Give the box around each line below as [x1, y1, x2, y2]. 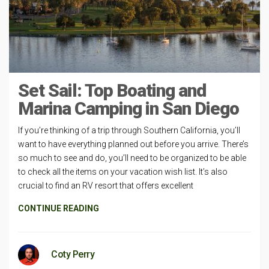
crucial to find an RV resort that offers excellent [18, 180, 193, 190]
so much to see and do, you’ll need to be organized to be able [18, 153, 246, 163]
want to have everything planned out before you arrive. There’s [18, 139, 249, 149]
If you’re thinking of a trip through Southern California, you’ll [18, 125, 240, 135]
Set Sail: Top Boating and [18, 79, 206, 101]
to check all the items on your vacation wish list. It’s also [18, 166, 228, 177]
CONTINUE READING [18, 203, 99, 213]
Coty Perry [51, 248, 94, 260]
